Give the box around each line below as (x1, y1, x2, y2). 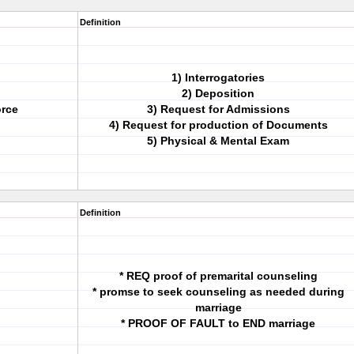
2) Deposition (182, 87, 254, 100)
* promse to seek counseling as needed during (92, 285, 345, 298)
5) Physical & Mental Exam (147, 134, 289, 147)
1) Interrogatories (171, 71, 265, 84)
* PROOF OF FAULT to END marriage (121, 317, 315, 330)
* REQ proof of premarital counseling (119, 269, 318, 282)
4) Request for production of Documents (108, 119, 328, 131)
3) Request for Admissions (146, 103, 290, 115)
